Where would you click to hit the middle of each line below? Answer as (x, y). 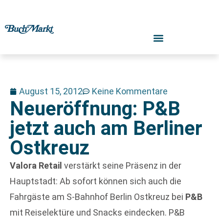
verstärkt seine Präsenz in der (123, 165)
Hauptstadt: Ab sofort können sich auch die (96, 181)
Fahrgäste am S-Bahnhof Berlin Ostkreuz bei (98, 197)
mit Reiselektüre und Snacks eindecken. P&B (97, 212)
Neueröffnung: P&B (95, 109)
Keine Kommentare (130, 91)
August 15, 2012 (51, 91)
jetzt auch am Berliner (106, 128)
